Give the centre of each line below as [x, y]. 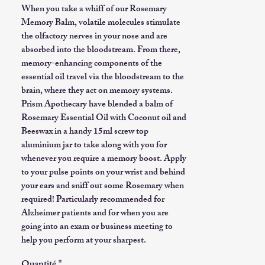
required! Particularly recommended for [93, 200]
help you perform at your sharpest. [84, 241]
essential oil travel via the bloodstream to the [103, 78]
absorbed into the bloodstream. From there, [101, 51]
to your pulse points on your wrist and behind [103, 173]
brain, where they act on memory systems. [97, 91]
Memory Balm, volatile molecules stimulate [101, 23]
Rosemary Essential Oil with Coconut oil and [104, 119]
